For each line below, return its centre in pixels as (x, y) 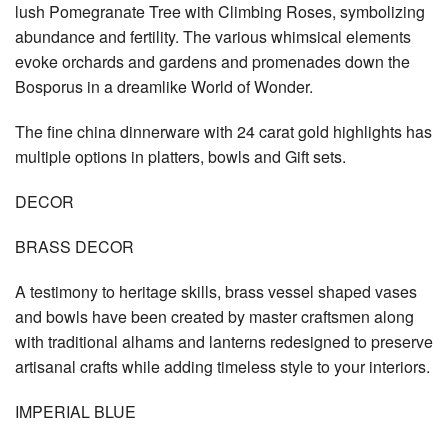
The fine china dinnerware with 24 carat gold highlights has (223, 131)
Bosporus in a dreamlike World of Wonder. (164, 86)
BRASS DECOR (74, 246)
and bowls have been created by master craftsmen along (214, 316)
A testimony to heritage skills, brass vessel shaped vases (216, 291)
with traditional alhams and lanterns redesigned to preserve (224, 341)
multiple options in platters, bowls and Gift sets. (180, 156)
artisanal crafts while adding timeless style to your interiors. (222, 366)
